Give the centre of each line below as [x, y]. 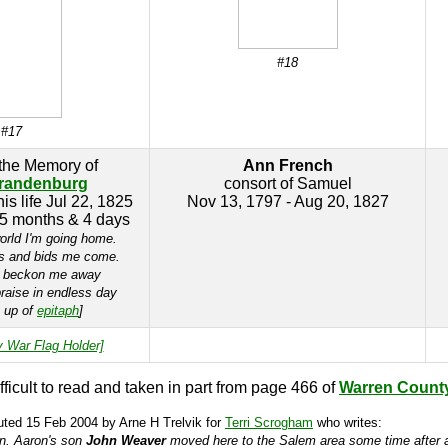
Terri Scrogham [269, 422]
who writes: [347, 422]
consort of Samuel [287, 183]
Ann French [287, 165]
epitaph [58, 310]
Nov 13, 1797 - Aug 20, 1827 [287, 201]
